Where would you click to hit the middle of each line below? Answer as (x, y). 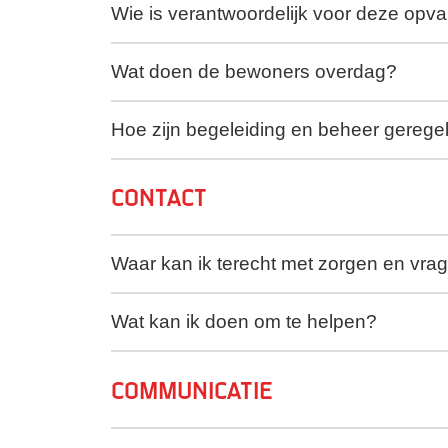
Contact (159, 198)
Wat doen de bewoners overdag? (254, 72)
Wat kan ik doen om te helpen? (244, 322)
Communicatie (192, 390)
